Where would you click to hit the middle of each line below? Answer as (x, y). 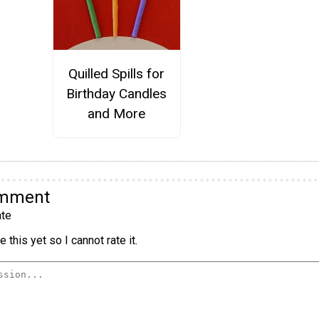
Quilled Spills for (117, 73)
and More (117, 113)
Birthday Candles (117, 93)
